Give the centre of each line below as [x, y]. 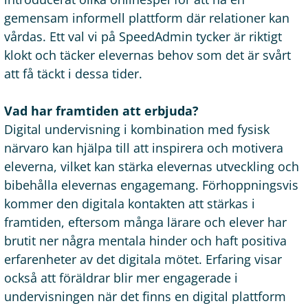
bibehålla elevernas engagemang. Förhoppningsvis [151, 185]
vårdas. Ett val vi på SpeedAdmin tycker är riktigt [143, 36]
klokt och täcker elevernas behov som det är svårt [147, 55]
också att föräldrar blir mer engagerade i [121, 277]
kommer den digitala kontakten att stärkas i [130, 203]
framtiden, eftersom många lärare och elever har [145, 222]
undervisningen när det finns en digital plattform [145, 296]
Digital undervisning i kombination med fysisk [137, 129]
